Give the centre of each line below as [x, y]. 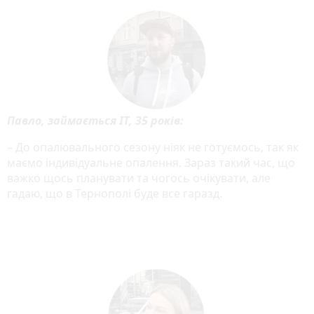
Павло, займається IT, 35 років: [95, 120]
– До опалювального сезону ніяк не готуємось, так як [153, 147]
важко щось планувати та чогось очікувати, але [139, 178]
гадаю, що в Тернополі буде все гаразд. [115, 193]
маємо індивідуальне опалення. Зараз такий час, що [151, 162]
